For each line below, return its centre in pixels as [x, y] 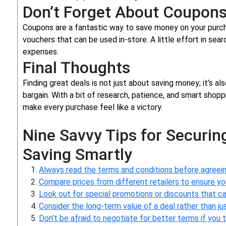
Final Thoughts [76, 68]
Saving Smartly [77, 154]
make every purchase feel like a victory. [93, 107]
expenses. [41, 52]
